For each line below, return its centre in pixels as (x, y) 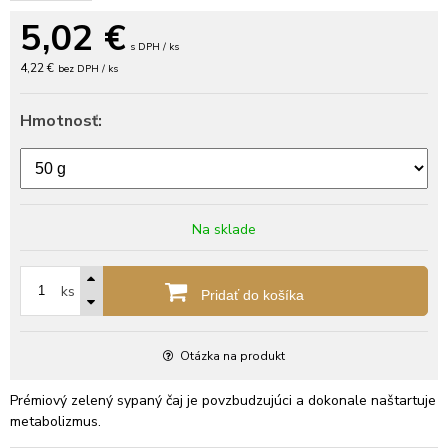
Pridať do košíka (250, 294)
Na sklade (224, 229)
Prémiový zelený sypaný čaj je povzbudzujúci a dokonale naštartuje (223, 400)
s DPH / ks (154, 46)
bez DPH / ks (88, 68)
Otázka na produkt (232, 355)
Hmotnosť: (61, 120)
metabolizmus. (55, 421)
